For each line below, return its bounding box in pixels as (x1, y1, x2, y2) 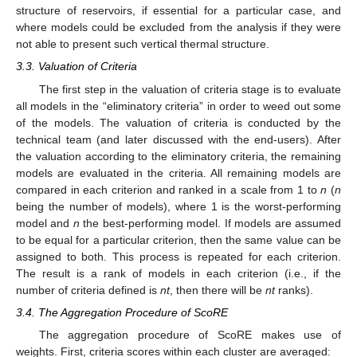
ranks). (275, 283, 313, 296)
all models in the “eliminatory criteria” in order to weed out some (16, 99, 341, 112)
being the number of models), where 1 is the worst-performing (16, 199, 341, 213)
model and (16, 216, 73, 229)
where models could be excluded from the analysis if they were (16, 21, 341, 34)
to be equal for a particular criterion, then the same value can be (16, 233, 341, 246)
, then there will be (170, 283, 265, 296)
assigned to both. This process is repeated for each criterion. (16, 249, 341, 263)
